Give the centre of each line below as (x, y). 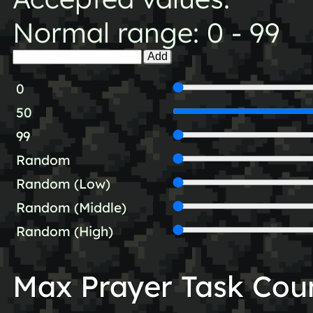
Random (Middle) (71, 207)
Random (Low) (63, 183)
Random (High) (64, 231)
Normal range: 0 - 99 (146, 33)
